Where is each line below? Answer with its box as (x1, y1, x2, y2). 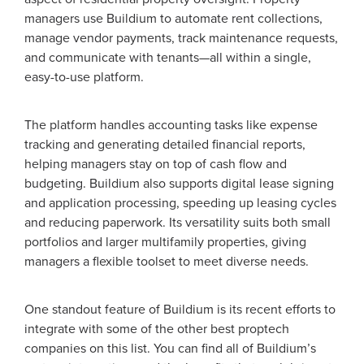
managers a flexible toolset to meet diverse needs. (24, 253, 309, 270)
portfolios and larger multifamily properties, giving (24, 233, 306, 250)
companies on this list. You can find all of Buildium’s (24, 340, 316, 357)
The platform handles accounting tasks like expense (24, 116, 318, 133)
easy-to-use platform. (24, 68, 144, 85)
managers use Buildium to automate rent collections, (24, 10, 323, 27)
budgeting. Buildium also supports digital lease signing (24, 175, 334, 192)
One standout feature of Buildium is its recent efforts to (24, 301, 336, 318)
